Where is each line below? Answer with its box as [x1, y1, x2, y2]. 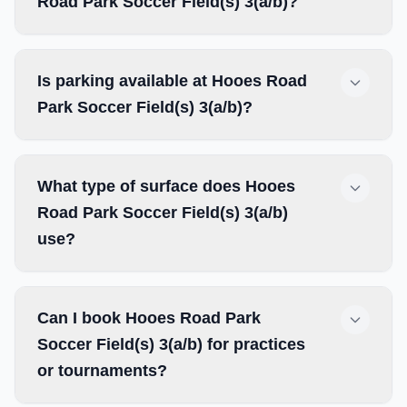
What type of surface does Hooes [37, 177, 295, 195]
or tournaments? [37, 362, 167, 380]
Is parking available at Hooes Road [37, 72, 307, 90]
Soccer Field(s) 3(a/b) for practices [37, 335, 305, 353]
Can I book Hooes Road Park [37, 309, 261, 327]
